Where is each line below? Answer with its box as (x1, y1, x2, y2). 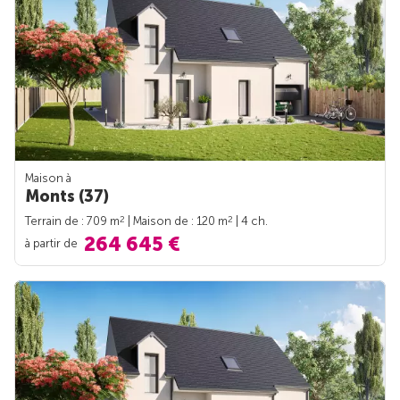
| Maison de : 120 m (125, 213, 228, 228)
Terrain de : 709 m (25, 213, 120, 228)
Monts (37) (25, 186, 109, 206)
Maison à (25, 171, 71, 185)
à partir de (25, 236, 80, 250)
